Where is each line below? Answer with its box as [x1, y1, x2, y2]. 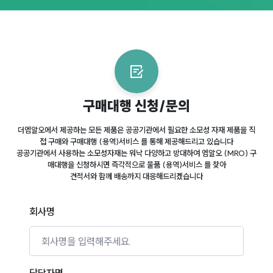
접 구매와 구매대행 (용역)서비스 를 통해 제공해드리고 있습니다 [40, 136, 233, 146]
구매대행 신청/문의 [83, 97, 190, 115]
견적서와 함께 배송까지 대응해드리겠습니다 [70, 171, 203, 181]
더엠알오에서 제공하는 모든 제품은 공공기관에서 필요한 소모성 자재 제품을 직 [18, 125, 255, 135]
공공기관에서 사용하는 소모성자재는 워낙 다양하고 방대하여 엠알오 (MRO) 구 [16, 148, 257, 158]
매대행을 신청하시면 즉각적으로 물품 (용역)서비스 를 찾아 [47, 160, 226, 169]
